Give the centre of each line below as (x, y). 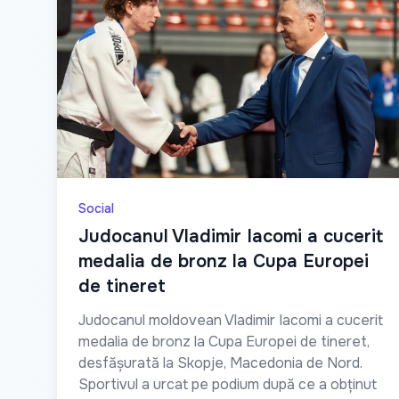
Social (96, 208)
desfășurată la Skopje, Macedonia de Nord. (220, 362)
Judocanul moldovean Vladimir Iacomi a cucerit (231, 320)
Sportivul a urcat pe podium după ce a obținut (228, 384)
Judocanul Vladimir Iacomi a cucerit (231, 236)
